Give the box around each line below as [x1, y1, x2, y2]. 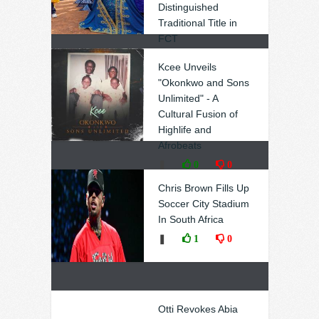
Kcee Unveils [157, 61, 216, 73]
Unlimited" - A [157, 93, 218, 104]
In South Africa [157, 214, 224, 225]
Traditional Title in [157, 17, 237, 28]
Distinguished [157, 1, 219, 13]
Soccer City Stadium [157, 198, 249, 209]
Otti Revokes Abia [157, 303, 238, 315]
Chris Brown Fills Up [157, 182, 249, 194]
